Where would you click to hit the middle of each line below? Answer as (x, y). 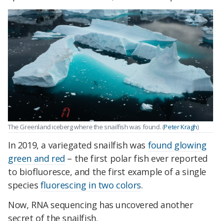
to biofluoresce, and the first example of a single (107, 172)
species (24, 185)
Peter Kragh (181, 127)
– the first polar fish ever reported (136, 159)
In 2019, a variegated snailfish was (78, 145)
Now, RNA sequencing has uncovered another (101, 205)
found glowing (177, 145)
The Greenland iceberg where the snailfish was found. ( (86, 127)
